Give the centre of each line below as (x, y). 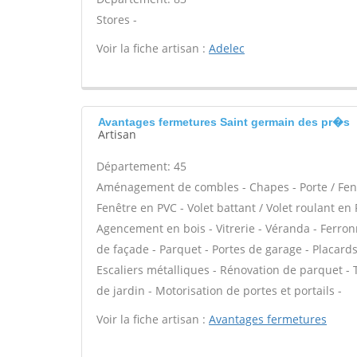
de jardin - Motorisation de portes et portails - (219, 290)
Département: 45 (141, 166)
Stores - (117, 20)
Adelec (227, 48)
